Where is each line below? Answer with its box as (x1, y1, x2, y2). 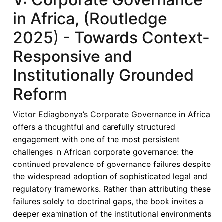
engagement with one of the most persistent (13, 134, 180, 144)
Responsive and (13, 46, 133, 66)
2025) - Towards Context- (13, 27, 210, 47)
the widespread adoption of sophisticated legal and (13, 171, 208, 181)
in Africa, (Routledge (13, 8, 167, 28)
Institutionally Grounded (13, 65, 194, 85)
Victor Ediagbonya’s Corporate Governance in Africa (13, 109, 211, 119)
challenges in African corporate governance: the (13, 146, 194, 157)
